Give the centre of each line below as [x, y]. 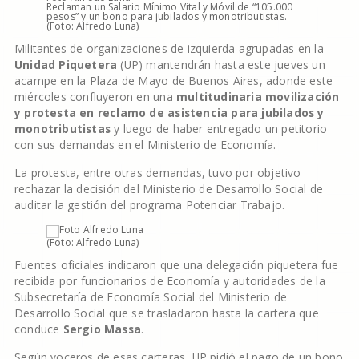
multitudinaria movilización [258, 97]
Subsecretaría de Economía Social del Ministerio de [151, 297]
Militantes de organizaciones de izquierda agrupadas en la [169, 48]
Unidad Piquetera [66, 65]
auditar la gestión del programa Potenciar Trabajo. [149, 205]
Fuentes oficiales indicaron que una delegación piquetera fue [176, 265]
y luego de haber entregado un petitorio [219, 129]
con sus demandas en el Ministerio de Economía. [145, 145]
